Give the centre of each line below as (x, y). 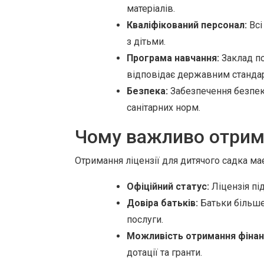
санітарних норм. (164, 108)
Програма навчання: (173, 58)
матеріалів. (151, 9)
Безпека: (147, 91)
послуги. (145, 220)
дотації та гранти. (164, 253)
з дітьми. (146, 42)
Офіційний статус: (168, 187)
